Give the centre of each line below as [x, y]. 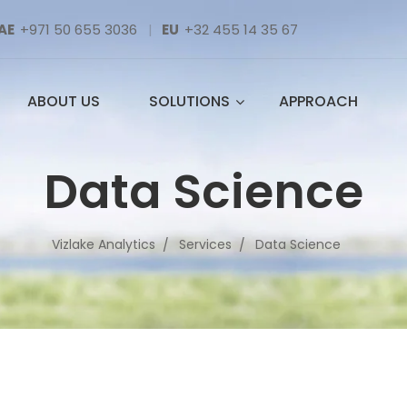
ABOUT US [64, 101]
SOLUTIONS [190, 101]
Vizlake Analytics [104, 244]
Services [205, 244]
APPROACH [319, 101]
